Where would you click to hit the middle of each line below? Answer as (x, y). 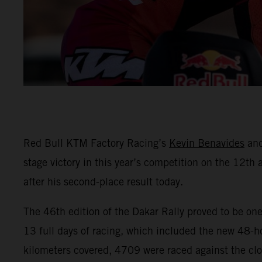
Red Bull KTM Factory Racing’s (96, 143)
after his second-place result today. (103, 181)
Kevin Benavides (207, 143)
